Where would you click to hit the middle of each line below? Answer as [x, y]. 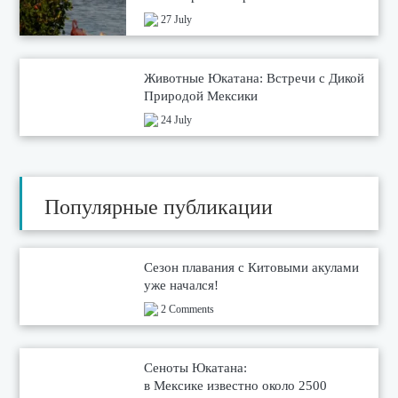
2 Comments [187, 309]
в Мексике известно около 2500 [236, 385]
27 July [175, 19]
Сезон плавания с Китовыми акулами [252, 267]
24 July [175, 119]
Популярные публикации [159, 207]
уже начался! [182, 285]
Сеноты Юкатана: [196, 367]
